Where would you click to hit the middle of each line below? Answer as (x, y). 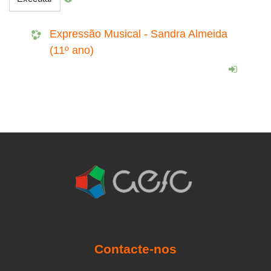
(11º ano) (72, 50)
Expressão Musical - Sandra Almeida (139, 34)
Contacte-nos (135, 249)
